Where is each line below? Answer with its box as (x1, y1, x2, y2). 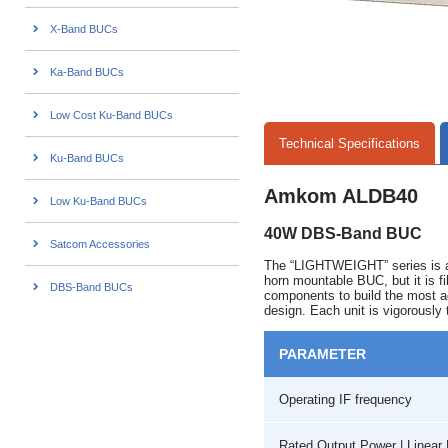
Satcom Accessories (50, 238, 150, 251)
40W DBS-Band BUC (264, 224, 422, 242)
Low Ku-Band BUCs (50, 195, 147, 208)
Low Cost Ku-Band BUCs (50, 109, 173, 122)
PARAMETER (279, 345, 366, 362)
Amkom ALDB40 (264, 185, 418, 208)
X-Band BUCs (50, 23, 118, 36)
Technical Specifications (279, 136, 420, 152)
